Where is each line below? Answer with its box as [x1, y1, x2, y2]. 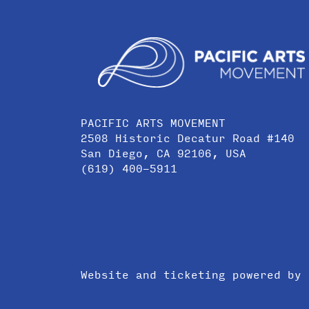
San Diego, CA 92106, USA [81, 143, 246, 161]
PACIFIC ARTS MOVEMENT [81, 113, 226, 131]
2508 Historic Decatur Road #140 [81, 128, 295, 146]
